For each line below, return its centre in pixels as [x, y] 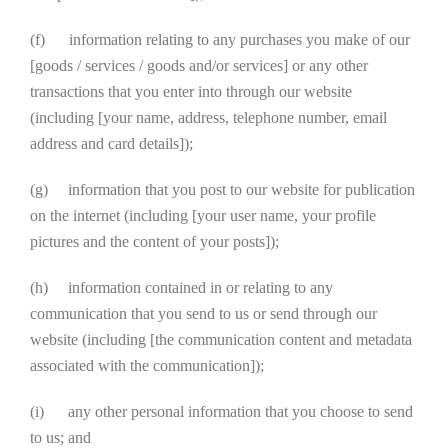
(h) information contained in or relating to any [181, 287]
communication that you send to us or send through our [203, 313]
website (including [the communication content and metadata [221, 339]
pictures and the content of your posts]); [154, 241]
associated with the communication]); [147, 365]
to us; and [60, 437]
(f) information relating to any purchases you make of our [220, 39]
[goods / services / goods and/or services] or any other [199, 65]
